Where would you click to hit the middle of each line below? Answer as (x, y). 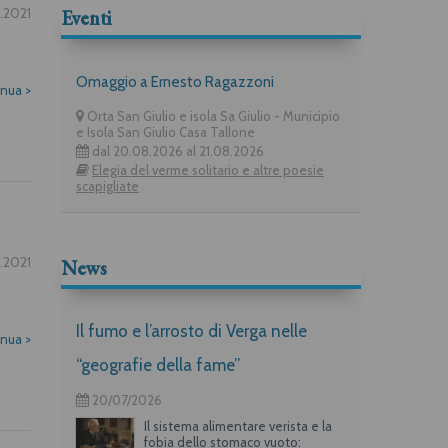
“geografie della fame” (158, 364)
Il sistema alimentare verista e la (237, 425)
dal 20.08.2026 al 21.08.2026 (176, 150)
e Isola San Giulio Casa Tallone (165, 131)
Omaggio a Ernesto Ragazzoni (175, 81)
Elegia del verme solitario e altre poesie (208, 169)
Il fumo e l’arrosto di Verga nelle (191, 330)
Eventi (86, 17)
